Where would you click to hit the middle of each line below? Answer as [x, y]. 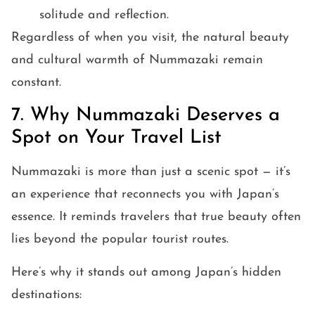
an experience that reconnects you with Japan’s [145, 195]
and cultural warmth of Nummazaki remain [137, 60]
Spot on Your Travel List [116, 139]
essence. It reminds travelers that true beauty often [156, 217]
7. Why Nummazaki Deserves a [146, 116]
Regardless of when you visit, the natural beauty [150, 38]
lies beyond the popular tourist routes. [120, 240]
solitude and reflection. [104, 15]
